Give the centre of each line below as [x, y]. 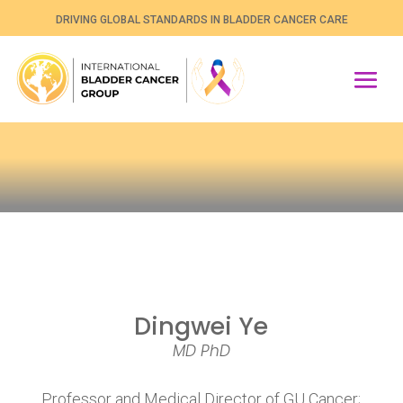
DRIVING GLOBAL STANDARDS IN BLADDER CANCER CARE [201, 20]
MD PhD [201, 351]
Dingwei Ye [201, 327]
